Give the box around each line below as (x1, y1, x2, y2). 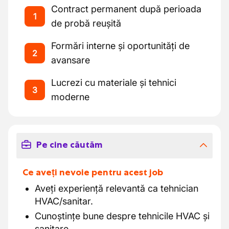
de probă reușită (51, 18, 121, 29)
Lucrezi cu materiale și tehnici (51, 77, 176, 88)
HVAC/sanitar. (35, 196, 93, 207)
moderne (51, 91, 89, 102)
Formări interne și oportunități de (51, 40, 190, 51)
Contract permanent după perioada (51, 4, 201, 14)
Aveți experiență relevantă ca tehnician (35, 183, 198, 194)
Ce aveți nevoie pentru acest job (22, 167, 163, 178)
